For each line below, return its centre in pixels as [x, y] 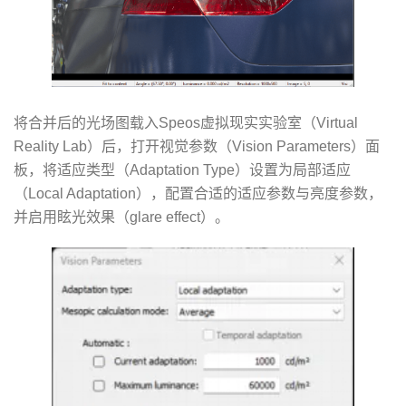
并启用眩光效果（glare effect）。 [121, 217]
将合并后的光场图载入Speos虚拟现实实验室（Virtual [186, 122]
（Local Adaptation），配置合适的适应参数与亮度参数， [198, 193]
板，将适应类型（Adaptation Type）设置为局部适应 [182, 169]
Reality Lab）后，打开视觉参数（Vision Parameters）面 [197, 146]
